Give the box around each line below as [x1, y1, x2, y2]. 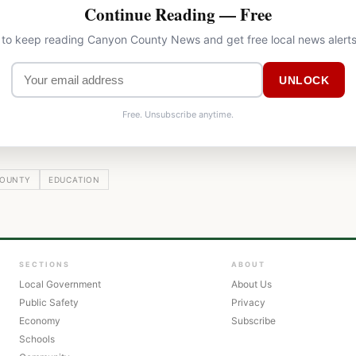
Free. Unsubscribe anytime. [122, 109, 234, 121]
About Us [230, 278, 272, 291]
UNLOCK [279, 73, 329, 87]
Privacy [230, 296, 265, 309]
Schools [19, 333, 55, 346]
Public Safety [19, 296, 79, 309]
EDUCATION [48, 175, 101, 185]
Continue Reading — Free [84, 2, 272, 27]
